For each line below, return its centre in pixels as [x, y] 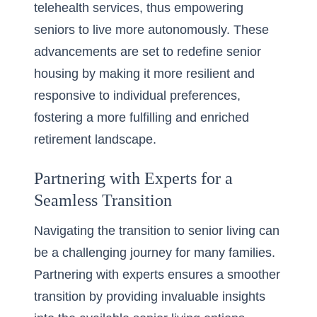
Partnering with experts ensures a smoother [157, 275]
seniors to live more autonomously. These [151, 30]
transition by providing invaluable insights [150, 296]
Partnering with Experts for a [133, 178]
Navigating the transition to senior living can [157, 231]
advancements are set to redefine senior [148, 52]
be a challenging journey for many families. [155, 253]
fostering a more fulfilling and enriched [142, 117]
